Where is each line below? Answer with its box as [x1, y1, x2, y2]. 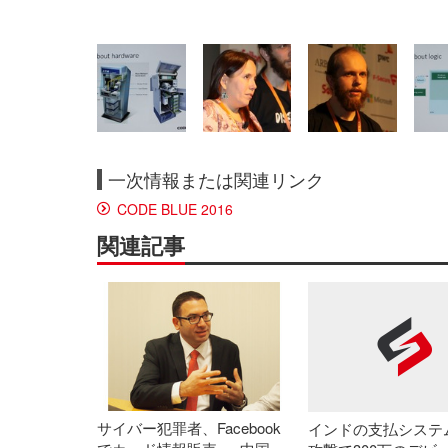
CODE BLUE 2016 [117, 199, 233, 220]
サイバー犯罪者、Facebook [97, 417, 281, 439]
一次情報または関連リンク [108, 167, 324, 193]
